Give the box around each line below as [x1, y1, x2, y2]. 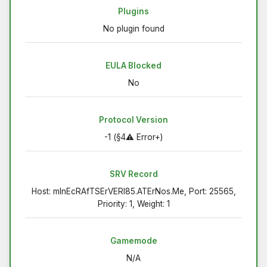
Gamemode [110, 236, 157, 246]
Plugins [118, 7, 149, 17]
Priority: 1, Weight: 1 [97, 199, 170, 209]
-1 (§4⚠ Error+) [104, 132, 163, 142]
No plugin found [103, 24, 164, 34]
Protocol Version [99, 115, 168, 125]
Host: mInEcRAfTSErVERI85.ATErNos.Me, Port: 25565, [31, 187, 236, 197]
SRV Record [109, 169, 158, 179]
